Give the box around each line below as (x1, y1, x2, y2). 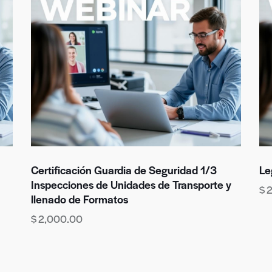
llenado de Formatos (30, 191, 128, 207)
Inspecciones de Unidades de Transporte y (30, 177, 231, 192)
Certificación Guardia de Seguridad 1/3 (30, 162, 217, 178)
